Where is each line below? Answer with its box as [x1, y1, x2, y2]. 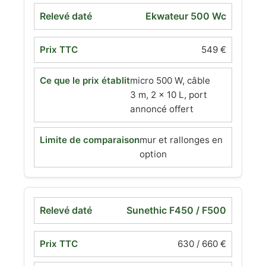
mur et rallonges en [140, 134, 223, 145]
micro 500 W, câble [130, 75, 210, 86]
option [140, 148, 167, 160]
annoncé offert [130, 103, 194, 115]
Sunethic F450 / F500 [126, 204, 226, 216]
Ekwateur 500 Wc [145, 10, 226, 22]
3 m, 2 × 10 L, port [130, 89, 207, 100]
